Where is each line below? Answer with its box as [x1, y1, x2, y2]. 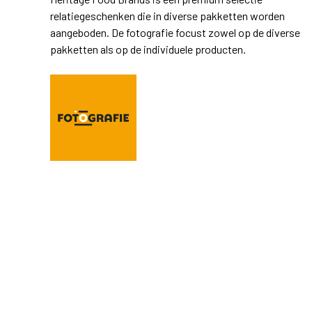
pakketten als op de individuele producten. [50, 42, 246, 56]
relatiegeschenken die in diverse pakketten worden [50, 9, 285, 22]
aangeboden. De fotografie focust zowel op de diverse [50, 26, 300, 39]
